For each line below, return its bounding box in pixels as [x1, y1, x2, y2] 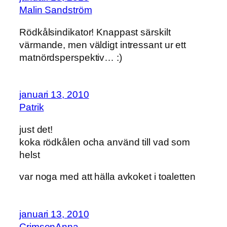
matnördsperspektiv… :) [19, 52, 122, 63]
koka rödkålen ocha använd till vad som [19, 136, 191, 147]
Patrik [19, 102, 44, 113]
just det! [19, 124, 53, 135]
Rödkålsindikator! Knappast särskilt [19, 26, 171, 37]
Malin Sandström [19, 5, 92, 16]
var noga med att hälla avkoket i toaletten [19, 171, 196, 182]
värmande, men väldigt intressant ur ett [19, 39, 186, 50]
